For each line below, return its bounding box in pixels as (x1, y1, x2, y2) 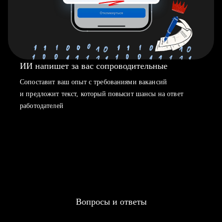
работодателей (20, 102, 63, 110)
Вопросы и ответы (75, 197, 147, 207)
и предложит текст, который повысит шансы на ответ (20, 90, 183, 98)
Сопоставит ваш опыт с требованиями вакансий (20, 78, 167, 86)
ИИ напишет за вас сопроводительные (20, 61, 167, 71)
